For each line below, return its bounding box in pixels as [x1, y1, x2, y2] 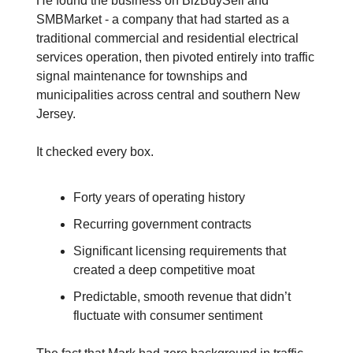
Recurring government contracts [73, 217, 251, 232]
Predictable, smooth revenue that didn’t [73, 290, 291, 304]
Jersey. [36, 107, 76, 121]
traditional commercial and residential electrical [36, 32, 299, 46]
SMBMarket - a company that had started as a [36, 13, 289, 27]
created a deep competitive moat [73, 263, 255, 277]
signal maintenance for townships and [36, 69, 247, 84]
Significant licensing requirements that [73, 244, 286, 258]
